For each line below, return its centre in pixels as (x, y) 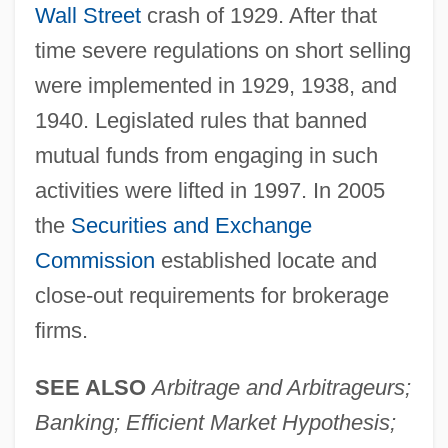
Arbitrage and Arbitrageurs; (281, 387)
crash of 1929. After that (258, 15)
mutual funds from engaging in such (206, 155)
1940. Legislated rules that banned (200, 120)
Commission (94, 260)
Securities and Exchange (191, 225)
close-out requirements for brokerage (211, 295)
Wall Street (87, 15)
